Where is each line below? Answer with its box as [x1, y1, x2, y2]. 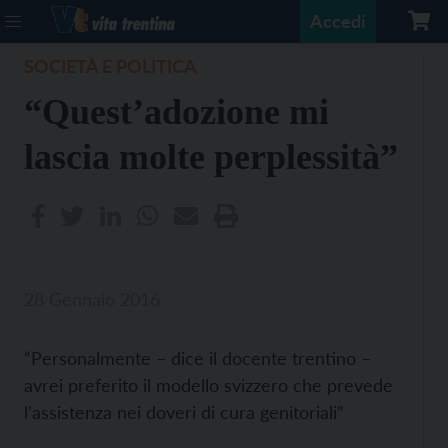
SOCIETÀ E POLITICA [24, 55, 197, 77]
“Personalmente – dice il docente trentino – [24, 347, 371, 369]
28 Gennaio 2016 [24, 288, 160, 310]
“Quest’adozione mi [24, 92, 329, 132]
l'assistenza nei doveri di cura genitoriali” [24, 401, 344, 423]
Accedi [310, 10, 366, 32]
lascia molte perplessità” [24, 137, 398, 177]
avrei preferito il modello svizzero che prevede [24, 374, 393, 396]
